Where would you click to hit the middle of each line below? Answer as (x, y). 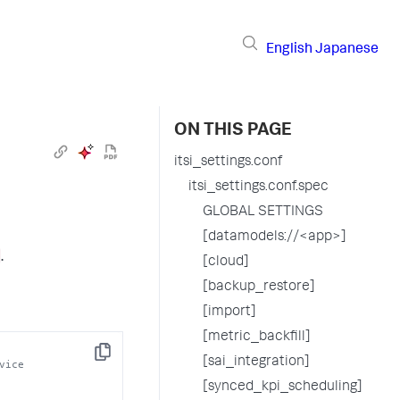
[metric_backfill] (256, 337)
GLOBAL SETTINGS (262, 212)
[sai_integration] (256, 362)
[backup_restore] (258, 287)
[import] (229, 312)
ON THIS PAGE (233, 131)
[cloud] (225, 262)
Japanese (347, 50)
